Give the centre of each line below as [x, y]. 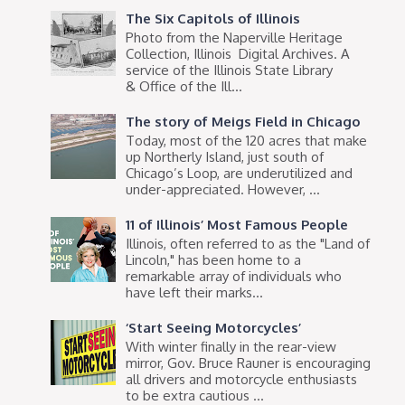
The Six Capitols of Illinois [213, 18]
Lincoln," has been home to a [214, 259]
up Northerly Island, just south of [225, 156]
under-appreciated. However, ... [223, 189]
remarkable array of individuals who [234, 276]
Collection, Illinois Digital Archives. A [238, 53]
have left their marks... [195, 292]
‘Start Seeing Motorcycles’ [214, 327]
